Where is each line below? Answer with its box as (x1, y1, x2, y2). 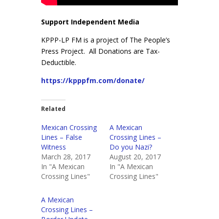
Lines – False (41, 132, 82, 142)
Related (41, 105, 66, 113)
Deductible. (41, 58, 76, 67)
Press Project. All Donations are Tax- (41, 46, 160, 56)
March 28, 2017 (41, 152, 90, 162)
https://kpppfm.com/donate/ (41, 76, 145, 86)
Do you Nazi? (109, 142, 152, 152)
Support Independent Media (41, 17, 139, 27)
